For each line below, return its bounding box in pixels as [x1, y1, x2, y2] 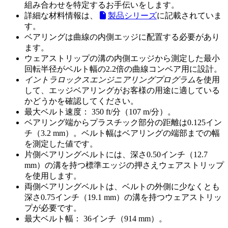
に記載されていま [157, 11, 222, 20]
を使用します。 [24, 172, 81, 181]
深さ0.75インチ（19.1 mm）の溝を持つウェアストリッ [24, 193, 222, 202]
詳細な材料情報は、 [24, 11, 98, 20]
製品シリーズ [108, 11, 157, 20]
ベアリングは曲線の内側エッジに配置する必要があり [24, 33, 220, 42]
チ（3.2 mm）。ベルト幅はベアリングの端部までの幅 [24, 129, 220, 138]
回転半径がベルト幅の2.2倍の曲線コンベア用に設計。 [24, 65, 222, 74]
